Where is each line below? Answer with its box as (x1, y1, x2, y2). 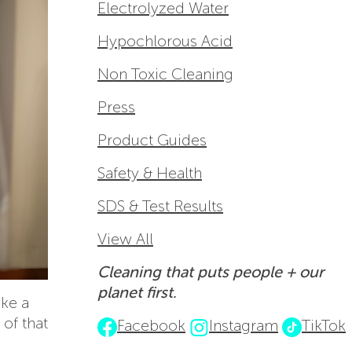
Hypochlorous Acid (97, 31, 233, 51)
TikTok (302, 316, 346, 335)
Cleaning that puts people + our (97, 262, 324, 282)
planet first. (97, 283, 177, 302)
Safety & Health (97, 163, 202, 183)
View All (97, 229, 153, 249)
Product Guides (97, 130, 207, 150)
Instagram (209, 316, 278, 335)
